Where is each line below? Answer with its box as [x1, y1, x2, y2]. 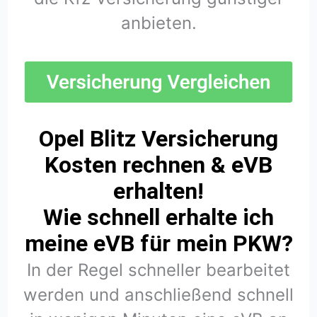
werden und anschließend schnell [23, 284, 294, 306]
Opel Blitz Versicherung [39, 125, 278, 153]
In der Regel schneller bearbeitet [27, 260, 290, 281]
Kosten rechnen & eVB [45, 151, 272, 179]
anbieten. [120, 13, 197, 34]
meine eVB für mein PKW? [24, 230, 293, 258]
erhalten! [113, 178, 204, 205]
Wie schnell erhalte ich [43, 204, 274, 231]
